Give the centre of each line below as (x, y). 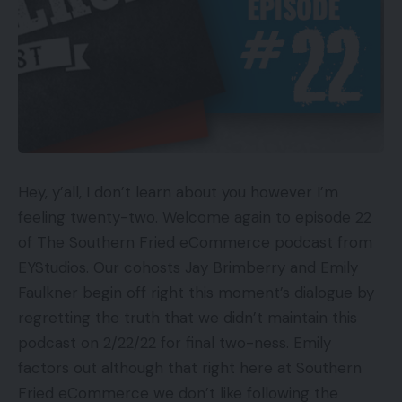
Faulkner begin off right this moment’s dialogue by (196, 292)
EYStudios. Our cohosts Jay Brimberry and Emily (188, 267)
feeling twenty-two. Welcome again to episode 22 (195, 217)
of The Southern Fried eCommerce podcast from (195, 242)
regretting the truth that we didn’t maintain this (188, 317)
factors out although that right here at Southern (190, 367)
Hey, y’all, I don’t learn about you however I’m (178, 192)
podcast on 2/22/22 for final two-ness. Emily (175, 342)
